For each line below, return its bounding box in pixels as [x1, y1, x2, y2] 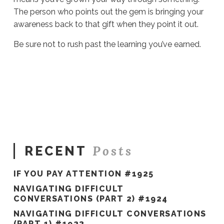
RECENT [24, 143, 87, 159]
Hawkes [12, 71, 42, 81]
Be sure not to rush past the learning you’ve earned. [13, 39, 203, 49]
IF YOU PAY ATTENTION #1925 [13, 169, 154, 179]
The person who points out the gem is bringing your [13, 7, 203, 17]
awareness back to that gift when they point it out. [13, 19, 200, 29]
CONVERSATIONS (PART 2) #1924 [13, 194, 171, 204]
